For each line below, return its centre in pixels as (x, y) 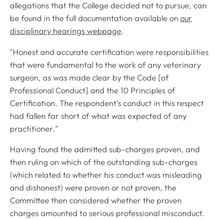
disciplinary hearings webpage (66, 31)
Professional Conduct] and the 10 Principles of (93, 90)
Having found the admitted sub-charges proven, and (105, 150)
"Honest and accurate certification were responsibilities (109, 52)
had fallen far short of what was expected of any (98, 116)
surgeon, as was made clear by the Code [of (89, 77)
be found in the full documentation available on (95, 18)
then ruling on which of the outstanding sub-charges (104, 162)
